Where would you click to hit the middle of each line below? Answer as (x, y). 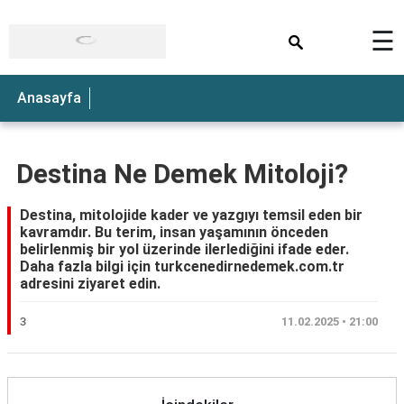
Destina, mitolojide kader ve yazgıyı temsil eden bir (191, 215)
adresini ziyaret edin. (90, 284)
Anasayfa (49, 98)
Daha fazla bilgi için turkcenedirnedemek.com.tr (182, 266)
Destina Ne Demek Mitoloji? (182, 174)
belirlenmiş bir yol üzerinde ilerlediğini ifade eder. (184, 249)
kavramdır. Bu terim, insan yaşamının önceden (174, 232)
